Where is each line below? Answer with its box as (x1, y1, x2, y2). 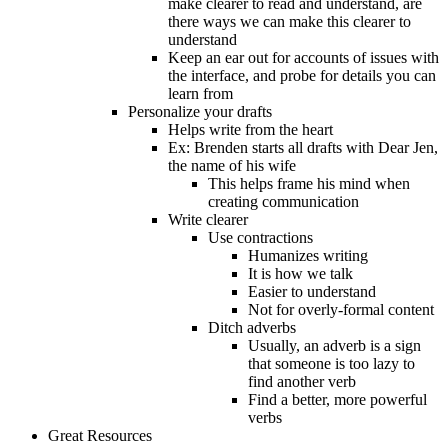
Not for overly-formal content (248, 301, 434, 319)
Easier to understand (248, 283, 376, 301)
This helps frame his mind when (208, 175, 410, 193)
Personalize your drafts (128, 103, 272, 121)
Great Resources (48, 427, 152, 445)
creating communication (208, 193, 359, 211)
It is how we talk (248, 265, 353, 283)
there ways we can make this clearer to (168, 13, 411, 31)
